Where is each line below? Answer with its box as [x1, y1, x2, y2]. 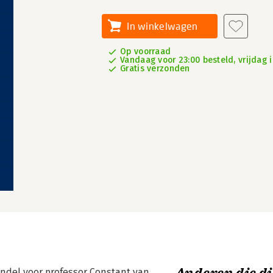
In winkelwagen [127, 20, 198, 32]
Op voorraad [120, 46, 171, 57]
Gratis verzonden [120, 63, 190, 74]
